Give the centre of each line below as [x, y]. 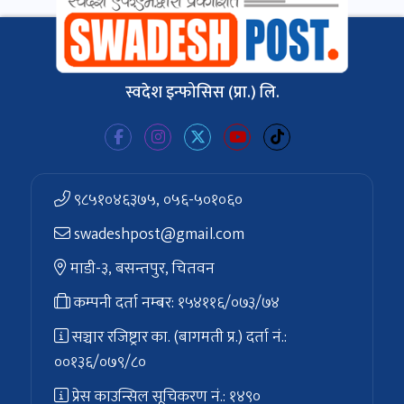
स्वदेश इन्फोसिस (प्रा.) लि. [202, 93]
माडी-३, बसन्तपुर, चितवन [143, 269]
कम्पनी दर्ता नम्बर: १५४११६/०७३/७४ [177, 303]
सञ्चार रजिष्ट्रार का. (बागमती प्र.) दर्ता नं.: [180, 338]
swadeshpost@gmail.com [160, 235]
